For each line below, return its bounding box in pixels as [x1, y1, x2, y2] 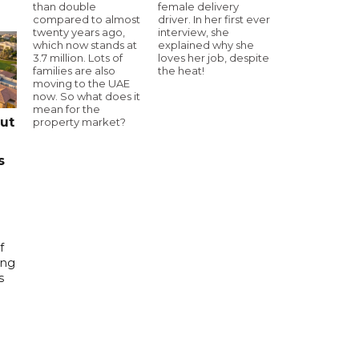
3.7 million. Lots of [33, 50, 123, 64]
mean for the [33, 102, 100, 115]
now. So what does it [33, 89, 140, 103]
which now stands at [33, 38, 137, 51]
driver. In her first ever [158, 12, 270, 26]
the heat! [158, 63, 204, 77]
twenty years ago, [33, 25, 125, 38]
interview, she [158, 25, 229, 38]
